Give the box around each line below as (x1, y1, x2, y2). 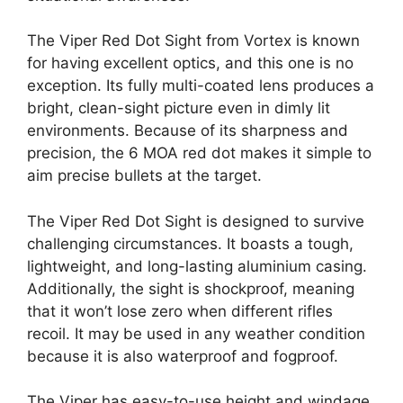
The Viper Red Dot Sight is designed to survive (27, 211, 364, 230)
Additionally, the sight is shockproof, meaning (27, 279, 354, 298)
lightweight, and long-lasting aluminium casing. (27, 256, 367, 275)
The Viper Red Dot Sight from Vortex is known (27, 31, 360, 50)
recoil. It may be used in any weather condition (27, 324, 365, 343)
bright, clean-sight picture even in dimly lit (27, 99, 330, 118)
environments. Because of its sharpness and (27, 121, 348, 140)
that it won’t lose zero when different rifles (27, 301, 333, 320)
